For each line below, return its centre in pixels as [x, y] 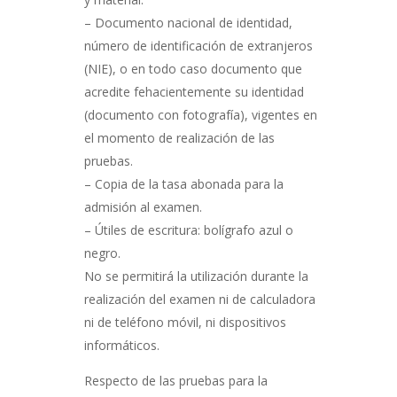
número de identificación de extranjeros [198, 46]
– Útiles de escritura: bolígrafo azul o [188, 230]
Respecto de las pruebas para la [175, 381]
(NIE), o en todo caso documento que [193, 69]
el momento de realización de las [179, 138]
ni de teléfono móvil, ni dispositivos [185, 322]
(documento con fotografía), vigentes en [200, 115]
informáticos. [121, 345]
